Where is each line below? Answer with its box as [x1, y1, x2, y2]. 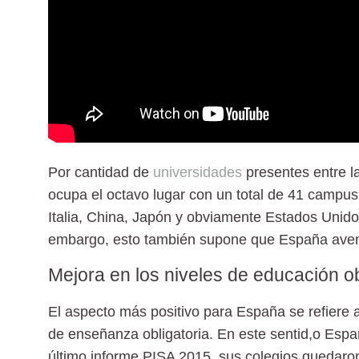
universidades [153, 163, 242, 180]
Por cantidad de [48, 163, 153, 180]
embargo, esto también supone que [48, 231, 279, 248]
